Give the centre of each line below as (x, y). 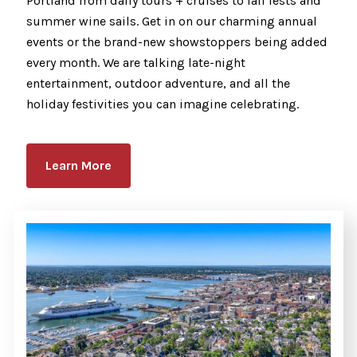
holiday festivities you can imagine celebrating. (163, 104)
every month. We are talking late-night (136, 62)
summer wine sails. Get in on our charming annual (172, 21)
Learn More (78, 165)
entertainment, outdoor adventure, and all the (158, 83)
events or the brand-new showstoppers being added (177, 41)
